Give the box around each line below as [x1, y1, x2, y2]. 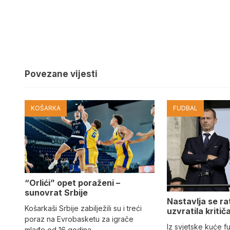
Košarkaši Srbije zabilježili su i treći [25, 204, 142, 213]
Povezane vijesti [25, 68, 98, 79]
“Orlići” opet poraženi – [25, 178, 120, 188]
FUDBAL [173, 104, 198, 112]
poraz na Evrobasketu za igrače [25, 215, 133, 224]
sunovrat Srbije [25, 187, 88, 198]
